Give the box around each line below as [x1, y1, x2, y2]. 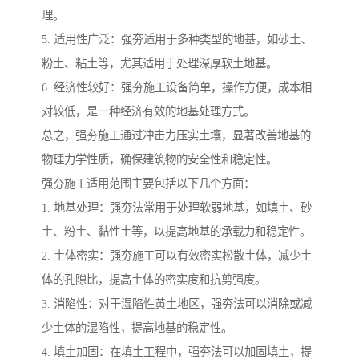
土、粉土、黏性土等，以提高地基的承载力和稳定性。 [42, 224, 311, 238]
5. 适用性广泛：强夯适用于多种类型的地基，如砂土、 [42, 32, 312, 46]
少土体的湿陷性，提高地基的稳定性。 [42, 321, 232, 334]
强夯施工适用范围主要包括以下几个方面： [42, 176, 255, 190]
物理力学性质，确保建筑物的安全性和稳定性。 [42, 152, 277, 166]
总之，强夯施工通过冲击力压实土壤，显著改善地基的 [42, 128, 311, 142]
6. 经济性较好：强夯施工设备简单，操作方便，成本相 [42, 80, 312, 94]
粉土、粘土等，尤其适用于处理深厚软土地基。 [42, 56, 277, 70]
